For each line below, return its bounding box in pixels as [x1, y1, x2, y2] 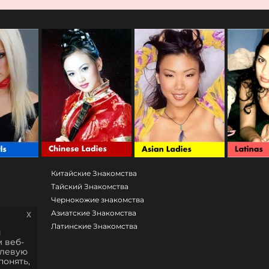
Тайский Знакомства [50, 182, 128, 191]
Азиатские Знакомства [50, 208, 136, 217]
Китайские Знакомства [50, 169, 137, 178]
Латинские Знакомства [50, 222, 138, 231]
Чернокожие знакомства [50, 195, 144, 204]
